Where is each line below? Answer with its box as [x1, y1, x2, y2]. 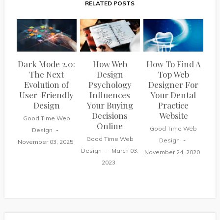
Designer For [148, 79, 199, 90]
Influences [89, 89, 131, 101]
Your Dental [151, 89, 196, 101]
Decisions [92, 110, 128, 121]
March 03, [111, 147, 139, 155]
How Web [92, 58, 127, 70]
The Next [29, 69, 64, 80]
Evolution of [24, 79, 69, 90]
